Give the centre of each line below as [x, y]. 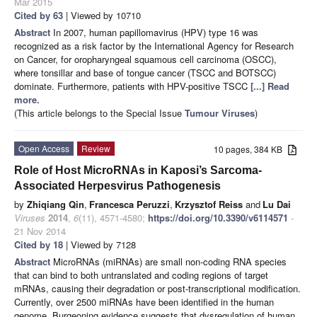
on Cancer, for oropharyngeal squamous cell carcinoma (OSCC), [145, 59]
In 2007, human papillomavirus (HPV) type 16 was [156, 32]
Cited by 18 [39, 244]
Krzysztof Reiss [209, 204]
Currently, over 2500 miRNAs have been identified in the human [144, 301]
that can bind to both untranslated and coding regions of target [141, 275]
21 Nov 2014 [40, 231]
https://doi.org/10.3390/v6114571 [218, 217]
